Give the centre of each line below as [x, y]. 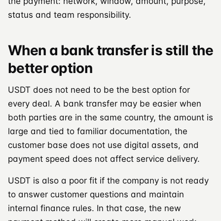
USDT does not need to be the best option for [99, 90]
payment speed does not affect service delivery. [104, 159]
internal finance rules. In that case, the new [94, 208]
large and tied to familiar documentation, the [98, 131]
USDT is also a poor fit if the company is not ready [108, 180]
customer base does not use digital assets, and [103, 145]
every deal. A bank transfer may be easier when [105, 103]
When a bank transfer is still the [110, 50]
